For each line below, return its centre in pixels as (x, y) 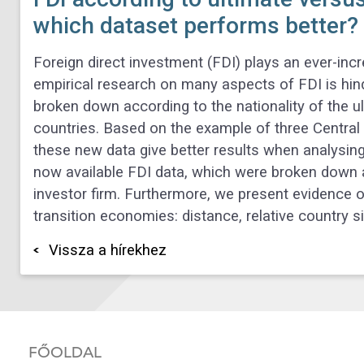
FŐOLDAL (65, 352)
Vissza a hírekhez (107, 250)
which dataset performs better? (196, 26)
